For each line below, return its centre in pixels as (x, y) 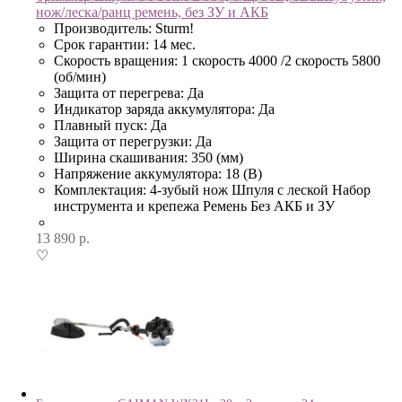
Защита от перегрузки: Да (133, 141)
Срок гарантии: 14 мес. (125, 44)
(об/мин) (80, 77)
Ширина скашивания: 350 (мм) (149, 157)
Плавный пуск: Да (110, 125)
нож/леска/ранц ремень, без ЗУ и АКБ (152, 12)
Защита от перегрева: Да (129, 93)
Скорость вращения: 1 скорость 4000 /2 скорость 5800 (217, 61)
